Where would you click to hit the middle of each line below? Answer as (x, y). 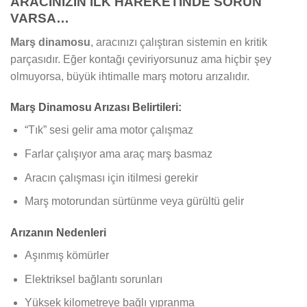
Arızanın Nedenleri (58, 232)
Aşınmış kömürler (66, 255)
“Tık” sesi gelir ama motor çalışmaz (109, 130)
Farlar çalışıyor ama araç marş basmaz (118, 153)
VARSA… (40, 18)
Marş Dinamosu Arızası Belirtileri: (96, 108)
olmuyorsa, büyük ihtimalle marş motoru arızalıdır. (130, 76)
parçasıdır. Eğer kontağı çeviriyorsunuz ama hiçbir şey (141, 59)
